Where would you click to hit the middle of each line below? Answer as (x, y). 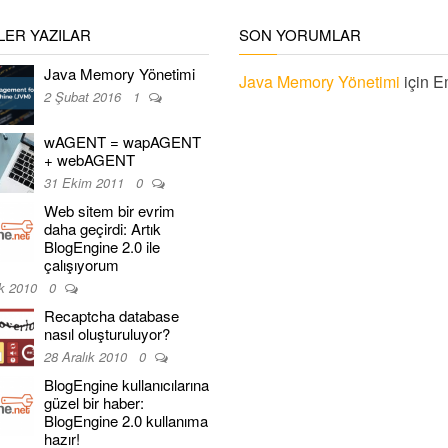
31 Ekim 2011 (86, 182)
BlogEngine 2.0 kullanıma (126, 420)
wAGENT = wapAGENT (122, 141)
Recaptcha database (111, 315)
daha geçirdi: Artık (102, 228)
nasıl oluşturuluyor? (107, 333)
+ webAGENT (89, 159)
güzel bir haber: (94, 402)
